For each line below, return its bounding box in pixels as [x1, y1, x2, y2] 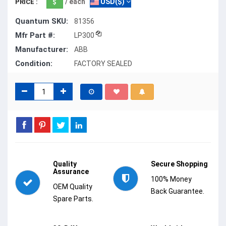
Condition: [15, 59, 52, 69]
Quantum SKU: [15, 17, 68, 26]
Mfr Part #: [15, 31, 55, 40]
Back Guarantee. [151, 187, 204, 196]
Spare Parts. [53, 195, 93, 203]
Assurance [53, 167, 89, 176]
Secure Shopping [151, 160, 208, 168]
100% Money [151, 175, 192, 184]
